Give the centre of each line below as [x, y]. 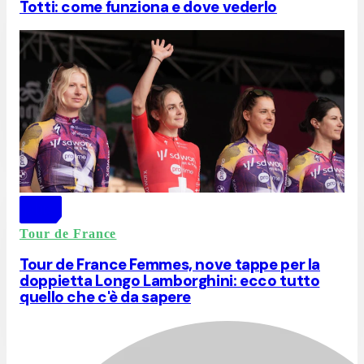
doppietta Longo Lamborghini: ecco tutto [170, 280]
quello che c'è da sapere [106, 297]
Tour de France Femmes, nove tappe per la [170, 264]
